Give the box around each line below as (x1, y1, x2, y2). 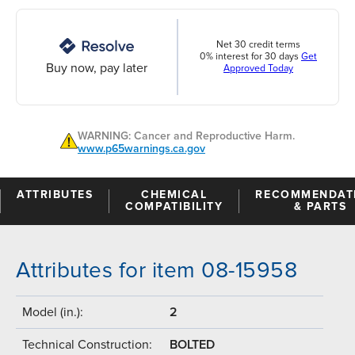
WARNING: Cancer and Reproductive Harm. (78, 128, 295, 143)
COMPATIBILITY (125, 199, 223, 213)
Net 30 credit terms (216, 39, 300, 52)
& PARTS (293, 199, 347, 213)
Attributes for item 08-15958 (16, 256, 297, 284)
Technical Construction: (22, 336, 152, 353)
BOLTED (170, 336, 215, 353)
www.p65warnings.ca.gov (78, 141, 205, 155)
